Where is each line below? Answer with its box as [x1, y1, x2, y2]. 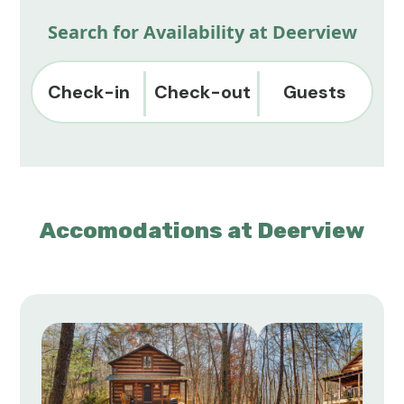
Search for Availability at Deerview [47, 20, 357, 44]
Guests [283, 80, 347, 104]
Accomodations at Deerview [40, 217, 364, 243]
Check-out [153, 80, 251, 104]
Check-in [48, 80, 131, 104]
